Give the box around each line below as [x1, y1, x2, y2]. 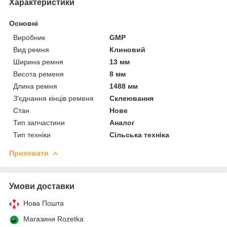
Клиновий [109, 45, 146, 54]
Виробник [13, 33, 45, 42]
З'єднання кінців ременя [13, 94, 94, 102]
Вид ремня [13, 45, 49, 54]
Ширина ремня [13, 57, 63, 66]
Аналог [109, 118, 135, 127]
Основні [9, 19, 38, 27]
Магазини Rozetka [23, 214, 84, 223]
